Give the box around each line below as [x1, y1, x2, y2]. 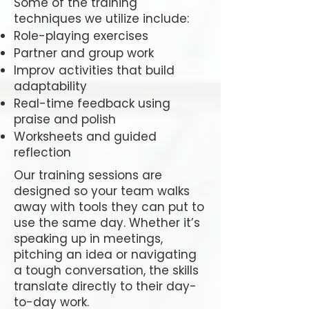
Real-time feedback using [14, 95, 170, 112]
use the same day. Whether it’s [14, 215, 200, 231]
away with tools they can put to [14, 199, 204, 215]
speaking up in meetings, [14, 230, 163, 247]
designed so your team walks [14, 183, 190, 199]
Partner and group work [14, 45, 154, 61]
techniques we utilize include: [14, 10, 189, 27]
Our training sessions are [14, 167, 162, 183]
